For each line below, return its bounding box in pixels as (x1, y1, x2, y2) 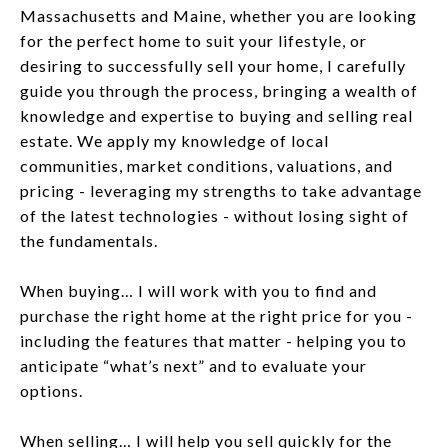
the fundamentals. (20, 230, 158, 250)
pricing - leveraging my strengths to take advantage (20, 180, 422, 200)
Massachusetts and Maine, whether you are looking (20, 5, 417, 25)
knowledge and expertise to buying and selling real (20, 105, 413, 125)
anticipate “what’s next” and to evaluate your (20, 355, 367, 375)
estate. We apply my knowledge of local (20, 130, 329, 150)
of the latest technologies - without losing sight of (20, 205, 409, 225)
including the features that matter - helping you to (20, 330, 407, 350)
